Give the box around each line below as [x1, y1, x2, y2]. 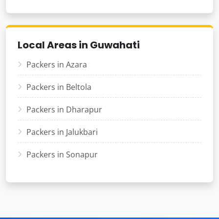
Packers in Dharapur [26, 104, 102, 115]
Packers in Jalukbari [26, 126, 98, 137]
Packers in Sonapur [26, 149, 98, 160]
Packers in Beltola [26, 81, 91, 92]
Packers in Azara [26, 59, 87, 70]
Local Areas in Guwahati [18, 38, 140, 52]
